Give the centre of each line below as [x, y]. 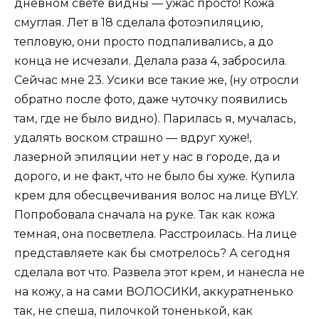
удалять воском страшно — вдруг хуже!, [133, 137]
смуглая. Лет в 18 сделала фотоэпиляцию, [138, 22]
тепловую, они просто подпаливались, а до [144, 41]
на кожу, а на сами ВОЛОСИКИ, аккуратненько [154, 291]
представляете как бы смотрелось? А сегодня [152, 253]
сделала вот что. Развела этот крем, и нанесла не [159, 272]
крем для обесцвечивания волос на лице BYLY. [156, 195]
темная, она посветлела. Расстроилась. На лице [156, 234]
